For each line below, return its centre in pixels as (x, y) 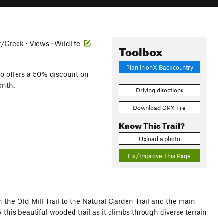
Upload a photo (160, 138)
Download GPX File (160, 107)
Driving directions (159, 90)
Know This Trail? (152, 124)
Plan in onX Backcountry (159, 67)
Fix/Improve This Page (160, 155)
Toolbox (140, 50)
